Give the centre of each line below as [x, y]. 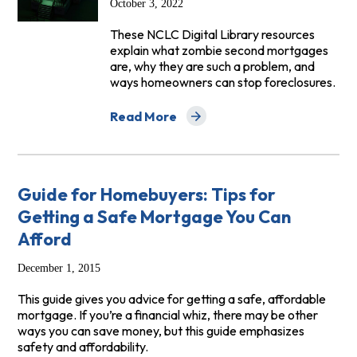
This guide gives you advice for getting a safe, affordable [171, 299]
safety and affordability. [82, 347]
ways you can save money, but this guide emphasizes [161, 331]
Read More [143, 116]
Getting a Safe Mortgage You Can [154, 217]
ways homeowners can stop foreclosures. [222, 82]
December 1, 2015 [59, 269]
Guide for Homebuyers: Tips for [146, 195]
